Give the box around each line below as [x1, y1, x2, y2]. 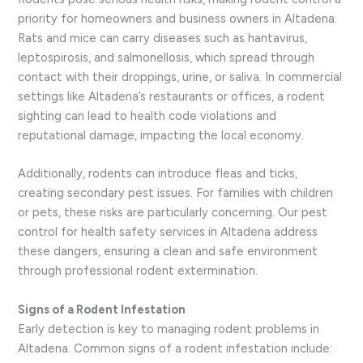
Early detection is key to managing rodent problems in [18, 321, 320, 336]
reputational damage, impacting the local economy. [18, 128, 305, 143]
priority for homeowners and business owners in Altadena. [18, 11, 338, 26]
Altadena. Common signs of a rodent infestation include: [18, 340, 333, 356]
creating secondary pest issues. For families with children [18, 186, 334, 201]
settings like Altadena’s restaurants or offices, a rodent [18, 89, 326, 104]
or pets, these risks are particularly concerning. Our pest [18, 205, 328, 220]
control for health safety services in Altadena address [18, 224, 318, 240]
